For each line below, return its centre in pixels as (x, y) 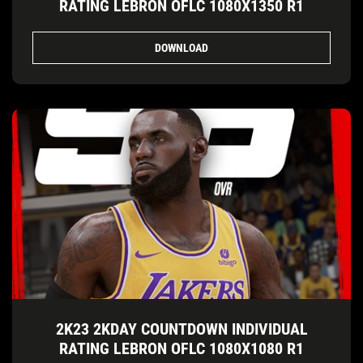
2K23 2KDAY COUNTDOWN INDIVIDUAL (181, 329)
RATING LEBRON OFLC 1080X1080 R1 (181, 349)
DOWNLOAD (181, 47)
